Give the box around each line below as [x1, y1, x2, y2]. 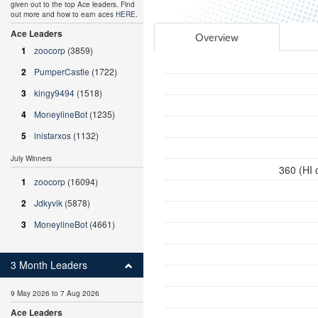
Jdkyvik [34, 197, 62, 209]
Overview [194, 31, 238, 44]
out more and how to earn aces [11, 9, 116, 19]
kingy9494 [34, 87, 75, 99]
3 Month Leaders [11, 258, 87, 272]
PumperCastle [34, 65, 89, 77]
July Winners [11, 153, 52, 163]
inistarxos [34, 129, 71, 141]
